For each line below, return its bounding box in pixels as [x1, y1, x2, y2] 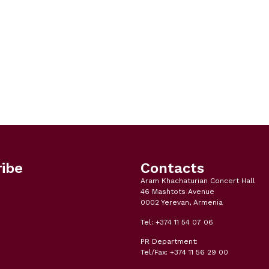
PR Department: [141, 237, 198, 246]
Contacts [141, 160, 204, 177]
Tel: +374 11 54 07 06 [141, 217, 213, 226]
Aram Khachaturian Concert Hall [141, 177, 255, 186]
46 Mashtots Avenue [141, 187, 214, 196]
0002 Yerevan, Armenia [141, 198, 223, 207]
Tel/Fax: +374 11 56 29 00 [141, 248, 228, 257]
